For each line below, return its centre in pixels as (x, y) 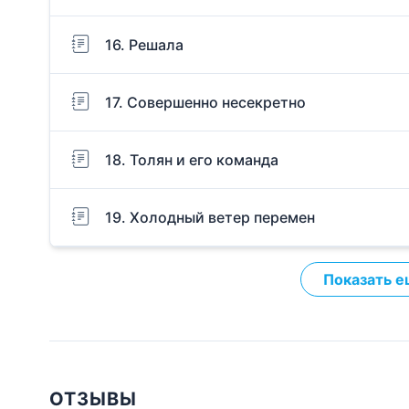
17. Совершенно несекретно (205, 102)
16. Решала (144, 44)
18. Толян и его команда (192, 159)
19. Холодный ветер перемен (210, 217)
